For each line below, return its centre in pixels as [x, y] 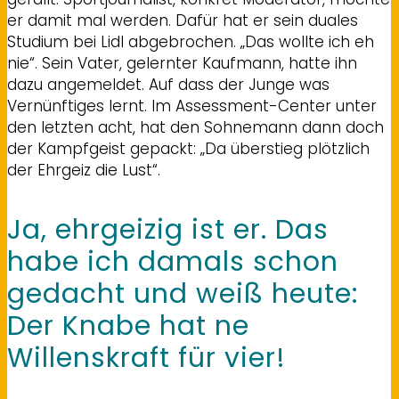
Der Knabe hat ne [128, 326]
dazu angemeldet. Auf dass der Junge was [168, 84]
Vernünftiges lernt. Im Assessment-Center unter [192, 106]
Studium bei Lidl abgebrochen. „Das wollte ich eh [191, 41]
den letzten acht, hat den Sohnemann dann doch [195, 127]
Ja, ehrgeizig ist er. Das [168, 229]
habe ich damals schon [173, 261]
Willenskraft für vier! [147, 358]
